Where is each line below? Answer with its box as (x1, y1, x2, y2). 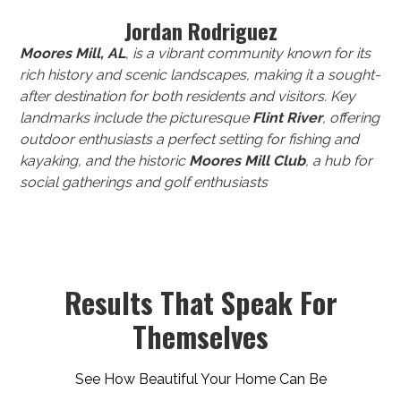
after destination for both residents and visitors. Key (20, 88, 356, 106)
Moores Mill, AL (20, 45, 126, 63)
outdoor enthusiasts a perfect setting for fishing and (20, 131, 360, 149)
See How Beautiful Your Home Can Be (74, 370, 327, 388)
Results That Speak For (64, 280, 337, 323)
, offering (322, 109, 380, 127)
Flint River (252, 109, 323, 127)
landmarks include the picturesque (20, 109, 253, 127)
